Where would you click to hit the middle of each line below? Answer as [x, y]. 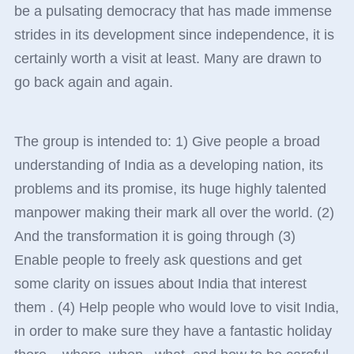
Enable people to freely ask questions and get [158, 260]
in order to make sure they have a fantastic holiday [173, 331]
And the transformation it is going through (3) [154, 237]
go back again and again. [95, 83]
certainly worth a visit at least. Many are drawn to [168, 59]
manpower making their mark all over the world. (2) [174, 213]
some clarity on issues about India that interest [160, 284]
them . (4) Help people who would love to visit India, [176, 308]
